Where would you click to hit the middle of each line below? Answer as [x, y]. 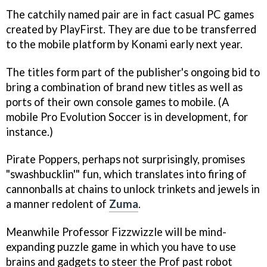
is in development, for [195, 117]
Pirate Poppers [42, 159]
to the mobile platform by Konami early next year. [124, 44]
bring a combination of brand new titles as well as [124, 87]
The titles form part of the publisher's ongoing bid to [133, 72]
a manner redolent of [58, 204]
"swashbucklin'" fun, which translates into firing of [126, 174]
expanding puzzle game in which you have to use [121, 247]
